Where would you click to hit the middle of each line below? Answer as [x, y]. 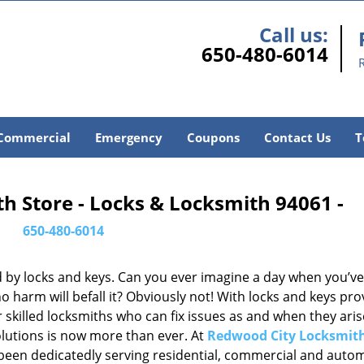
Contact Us [297, 137]
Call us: [293, 35]
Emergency [128, 137]
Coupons [213, 137]
